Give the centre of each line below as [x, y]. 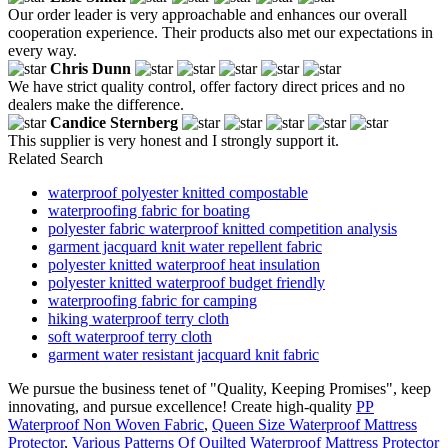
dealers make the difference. [96, 104]
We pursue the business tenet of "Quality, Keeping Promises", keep [219, 388]
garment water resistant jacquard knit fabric [183, 354]
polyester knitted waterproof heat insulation [184, 264]
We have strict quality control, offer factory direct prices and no [206, 86]
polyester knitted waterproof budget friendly [186, 282]
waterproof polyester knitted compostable [178, 192]
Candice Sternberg [114, 122]
